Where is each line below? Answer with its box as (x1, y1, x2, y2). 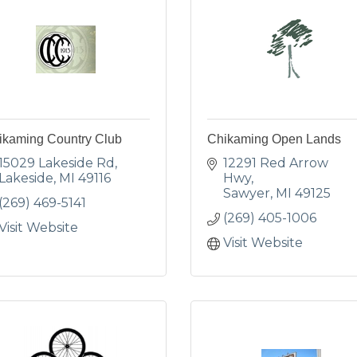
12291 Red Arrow (223, 155, 328, 171)
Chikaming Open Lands (207, 132, 341, 146)
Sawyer (223, 186, 270, 201)
